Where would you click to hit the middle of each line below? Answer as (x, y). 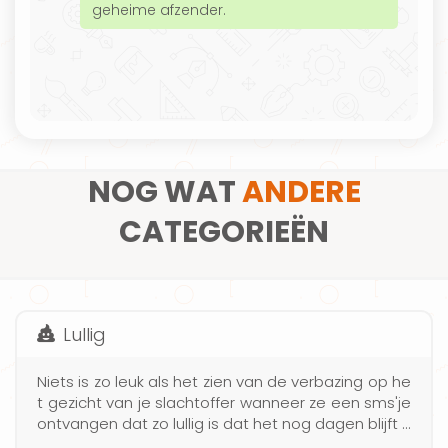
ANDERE (301, 192)
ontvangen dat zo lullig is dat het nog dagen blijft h (224, 424)
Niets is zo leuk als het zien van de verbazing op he (224, 382)
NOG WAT (164, 192)
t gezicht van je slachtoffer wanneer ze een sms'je (224, 403)
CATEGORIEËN (224, 232)
